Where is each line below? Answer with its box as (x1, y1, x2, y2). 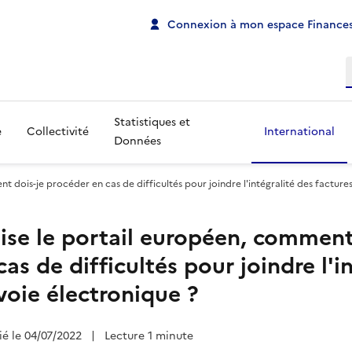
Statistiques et (114, 114, 190, 130)
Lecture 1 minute (104, 328, 193, 344)
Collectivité (27, 123, 89, 140)
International (264, 123, 335, 140)
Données (114, 133, 161, 149)
